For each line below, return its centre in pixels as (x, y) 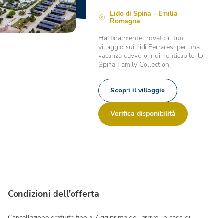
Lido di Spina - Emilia (144, 14)
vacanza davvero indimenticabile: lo (151, 56)
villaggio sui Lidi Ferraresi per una (149, 47)
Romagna (125, 21)
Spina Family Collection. (134, 65)
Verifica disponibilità (143, 114)
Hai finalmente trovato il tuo (141, 38)
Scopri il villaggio (137, 91)
